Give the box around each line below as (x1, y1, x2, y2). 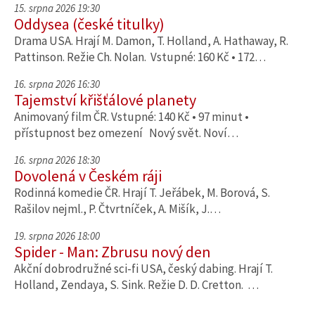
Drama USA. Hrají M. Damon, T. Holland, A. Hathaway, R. (14, 33, 288, 49)
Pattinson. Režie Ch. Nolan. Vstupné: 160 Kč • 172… (14, 49, 266, 65)
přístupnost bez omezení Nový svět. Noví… (14, 125, 238, 141)
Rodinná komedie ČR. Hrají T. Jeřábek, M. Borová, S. (14, 185, 270, 200)
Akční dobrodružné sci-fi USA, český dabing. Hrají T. (14, 261, 273, 276)
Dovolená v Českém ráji (14, 166, 162, 186)
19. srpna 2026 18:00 (14, 229, 100, 243)
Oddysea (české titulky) (14, 14, 165, 34)
